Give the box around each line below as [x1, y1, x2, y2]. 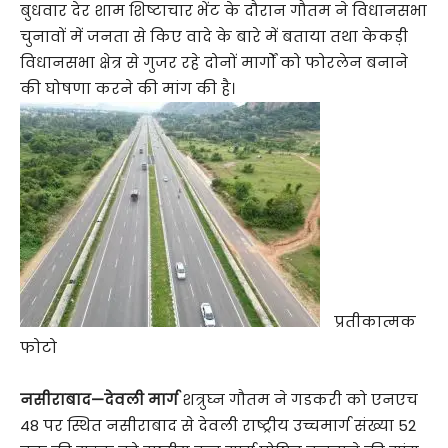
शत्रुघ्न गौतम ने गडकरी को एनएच [178, 389, 418, 411]
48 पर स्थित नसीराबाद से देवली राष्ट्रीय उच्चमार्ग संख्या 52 [20, 415, 416, 437]
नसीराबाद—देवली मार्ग [20, 389, 178, 411]
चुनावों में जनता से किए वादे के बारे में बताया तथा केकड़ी [20, 26, 408, 48]
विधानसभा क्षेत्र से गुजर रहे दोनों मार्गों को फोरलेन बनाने [20, 52, 408, 74]
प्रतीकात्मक [330, 311, 416, 333]
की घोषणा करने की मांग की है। [20, 78, 235, 100]
